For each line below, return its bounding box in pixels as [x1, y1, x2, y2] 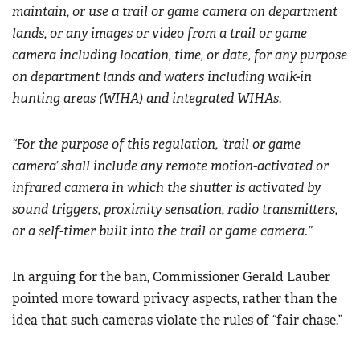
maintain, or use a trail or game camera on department [12, 3, 337, 21]
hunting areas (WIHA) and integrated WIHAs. [12, 90, 282, 108]
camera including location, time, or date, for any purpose [12, 47, 347, 64]
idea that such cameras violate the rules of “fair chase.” [12, 312, 342, 329]
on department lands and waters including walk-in [12, 68, 312, 86]
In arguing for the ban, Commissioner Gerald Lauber [12, 268, 330, 286]
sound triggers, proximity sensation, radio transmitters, [12, 201, 337, 219]
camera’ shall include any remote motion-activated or [12, 157, 329, 175]
